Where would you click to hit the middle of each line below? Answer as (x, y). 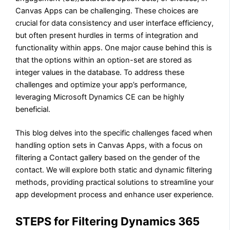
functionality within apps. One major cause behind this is (114, 48)
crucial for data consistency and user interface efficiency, (115, 23)
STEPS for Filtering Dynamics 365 (108, 221)
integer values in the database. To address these (100, 73)
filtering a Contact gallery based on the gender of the (108, 158)
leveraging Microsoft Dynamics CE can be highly (100, 97)
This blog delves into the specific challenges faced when (114, 133)
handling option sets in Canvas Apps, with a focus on (109, 146)
